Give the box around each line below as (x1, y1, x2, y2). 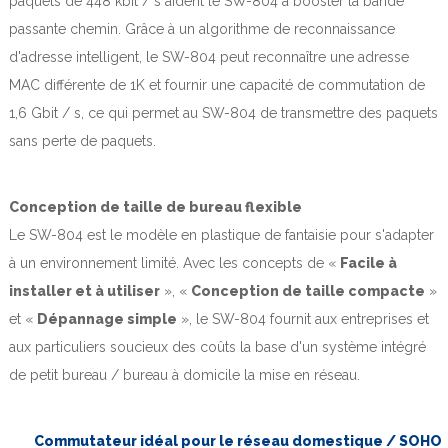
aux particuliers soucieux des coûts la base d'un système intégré (9, 338, 426, 355)
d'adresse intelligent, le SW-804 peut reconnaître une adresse (9, 48, 409, 65)
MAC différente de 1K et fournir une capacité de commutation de (9, 76, 425, 93)
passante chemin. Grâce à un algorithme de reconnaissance (9, 20, 395, 37)
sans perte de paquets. (9, 132, 160, 149)
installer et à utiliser (9, 282, 160, 299)
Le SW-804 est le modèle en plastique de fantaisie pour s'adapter (9, 226, 434, 243)
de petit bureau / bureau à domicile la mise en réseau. (9, 366, 360, 383)
